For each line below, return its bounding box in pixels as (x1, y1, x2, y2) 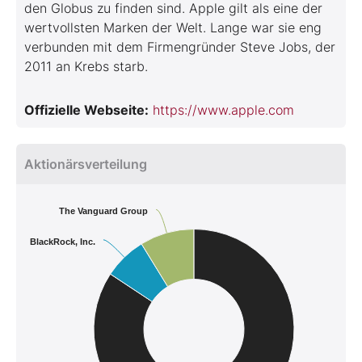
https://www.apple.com (153, 102, 294, 118)
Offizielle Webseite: (24, 102, 149, 118)
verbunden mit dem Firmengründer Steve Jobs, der (24, 39, 335, 55)
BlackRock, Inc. (30, 237, 95, 246)
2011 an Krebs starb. (24, 58, 148, 74)
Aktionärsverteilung (24, 156, 147, 172)
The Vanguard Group (59, 206, 148, 216)
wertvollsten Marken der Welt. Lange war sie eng (24, 19, 322, 36)
